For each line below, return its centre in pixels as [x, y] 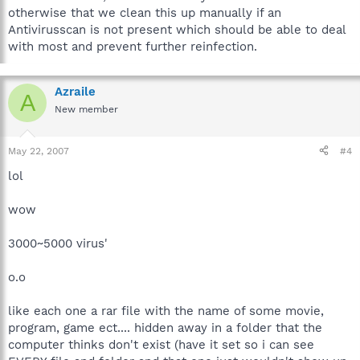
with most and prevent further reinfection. [133, 47]
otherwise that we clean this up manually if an [145, 13]
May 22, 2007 [39, 151]
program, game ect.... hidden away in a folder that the [165, 327]
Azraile [75, 92]
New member [86, 109]
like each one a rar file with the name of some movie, [166, 311]
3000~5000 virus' [58, 243]
